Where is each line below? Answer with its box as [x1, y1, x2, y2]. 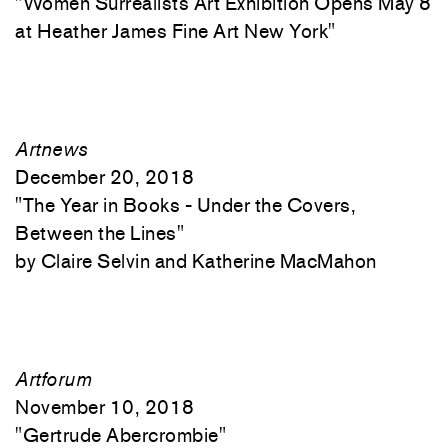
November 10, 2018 [15, 395, 195, 419]
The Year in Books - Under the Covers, [22, 193, 356, 217]
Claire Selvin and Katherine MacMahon [40, 249, 377, 273]
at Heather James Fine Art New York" [15, 19, 336, 43]
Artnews [15, 137, 89, 161]
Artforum [15, 367, 92, 391]
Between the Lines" [15, 221, 184, 245]
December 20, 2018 [15, 165, 195, 189]
